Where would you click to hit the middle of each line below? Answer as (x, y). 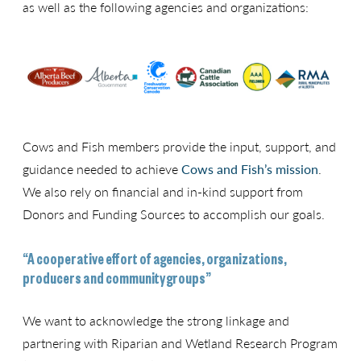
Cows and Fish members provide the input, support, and (179, 146)
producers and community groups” (117, 277)
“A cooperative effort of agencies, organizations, (155, 257)
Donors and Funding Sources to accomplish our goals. (174, 214)
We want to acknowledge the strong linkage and (156, 320)
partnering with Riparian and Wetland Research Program (180, 342)
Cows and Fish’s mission (250, 168)
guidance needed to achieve (102, 168)
